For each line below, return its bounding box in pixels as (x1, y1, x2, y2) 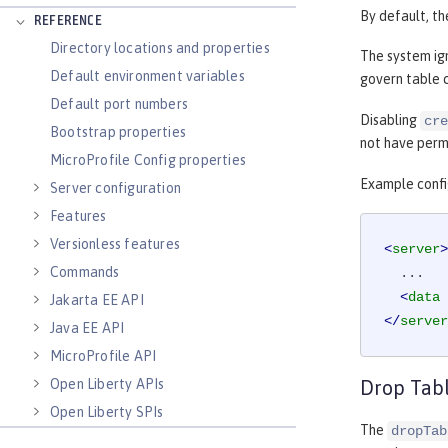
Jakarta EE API (50, 292, 144, 308)
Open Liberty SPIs (50, 404, 164, 420)
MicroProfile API (50, 348, 157, 364)
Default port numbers (50, 96, 188, 112)
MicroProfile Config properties (50, 152, 246, 168)
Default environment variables (50, 68, 245, 84)
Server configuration (50, 180, 181, 196)
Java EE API (50, 320, 125, 336)
